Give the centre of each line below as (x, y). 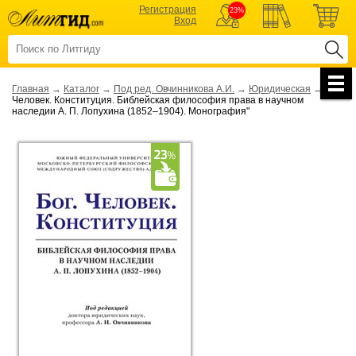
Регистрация (168, 10)
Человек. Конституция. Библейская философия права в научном (158, 100)
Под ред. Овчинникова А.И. (174, 89)
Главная (31, 89)
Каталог (81, 89)
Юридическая (280, 89)
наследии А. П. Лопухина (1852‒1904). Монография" (131, 111)
